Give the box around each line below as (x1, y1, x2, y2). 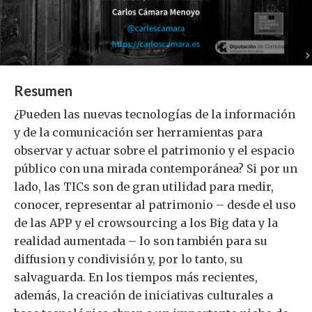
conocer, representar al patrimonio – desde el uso (14, 198, 296, 212)
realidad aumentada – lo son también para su (14, 234, 267, 249)
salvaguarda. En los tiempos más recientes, (14, 270, 258, 285)
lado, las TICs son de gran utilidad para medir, (14, 180, 274, 194)
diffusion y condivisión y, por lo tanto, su (14, 252, 243, 267)
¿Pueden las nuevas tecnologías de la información (14, 107, 295, 122)
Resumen (14, 82, 72, 100)
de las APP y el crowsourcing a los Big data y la (14, 216, 278, 231)
